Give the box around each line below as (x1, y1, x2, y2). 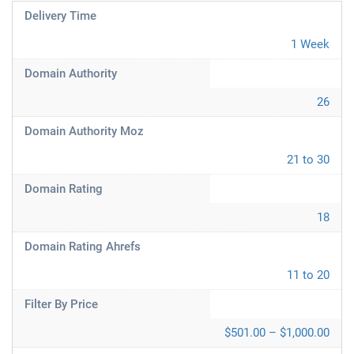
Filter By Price (24, 297, 98, 311)
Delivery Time (24, 9, 96, 23)
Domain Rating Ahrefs (24, 239, 141, 254)
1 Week (291, 37, 330, 51)
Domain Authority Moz (24, 124, 144, 138)
